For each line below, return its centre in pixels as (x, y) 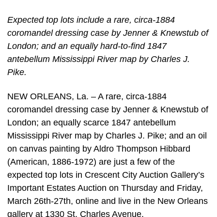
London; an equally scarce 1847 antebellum (92, 122)
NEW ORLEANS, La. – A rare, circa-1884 (87, 96)
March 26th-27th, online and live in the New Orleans (108, 201)
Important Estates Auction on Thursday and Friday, (105, 188)
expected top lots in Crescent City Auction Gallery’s (106, 175)
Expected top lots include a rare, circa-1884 (91, 20)
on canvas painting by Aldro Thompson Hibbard (99, 148)
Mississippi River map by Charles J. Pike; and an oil (107, 135)
